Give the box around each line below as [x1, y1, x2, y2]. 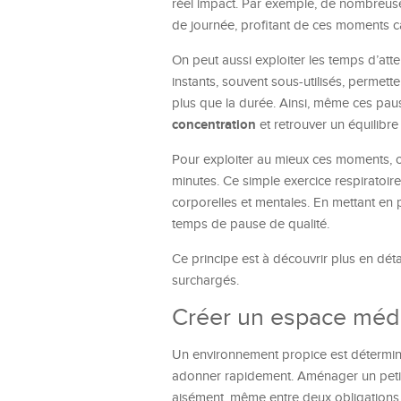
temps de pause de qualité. [172, 217, 329, 232]
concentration [172, 116, 256, 133]
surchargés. [172, 273, 239, 288]
